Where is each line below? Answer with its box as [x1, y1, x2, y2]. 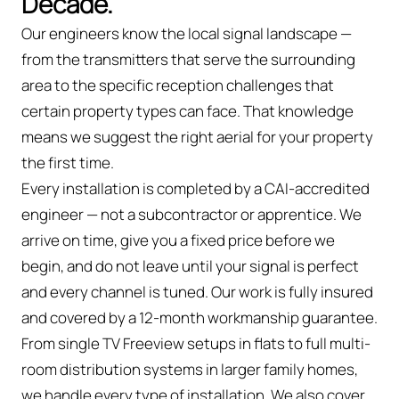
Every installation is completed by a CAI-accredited [21, 177, 370, 199]
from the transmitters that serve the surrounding [21, 48, 355, 69]
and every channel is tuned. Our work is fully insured [21, 281, 373, 302]
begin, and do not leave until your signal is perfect [21, 255, 359, 276]
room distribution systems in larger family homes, [21, 358, 358, 379]
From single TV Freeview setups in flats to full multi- [21, 332, 370, 354]
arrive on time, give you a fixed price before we [21, 229, 335, 250]
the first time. [21, 151, 114, 173]
